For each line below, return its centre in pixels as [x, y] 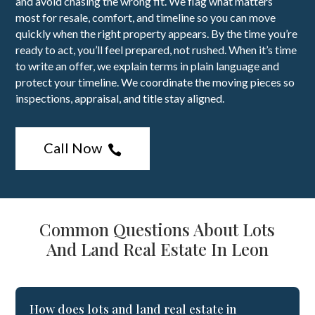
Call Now [73, 148]
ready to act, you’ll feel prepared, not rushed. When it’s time [156, 50]
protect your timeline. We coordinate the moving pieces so [155, 82]
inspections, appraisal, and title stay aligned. [120, 98]
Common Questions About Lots [157, 230]
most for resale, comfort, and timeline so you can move [146, 18]
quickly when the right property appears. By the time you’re [157, 34]
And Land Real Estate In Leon [157, 249]
